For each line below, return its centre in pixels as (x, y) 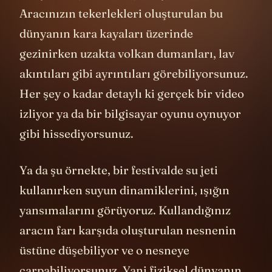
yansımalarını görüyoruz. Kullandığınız (125, 228)
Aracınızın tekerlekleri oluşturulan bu (121, 31)
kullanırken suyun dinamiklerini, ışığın (124, 208)
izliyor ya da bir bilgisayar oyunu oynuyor (130, 131)
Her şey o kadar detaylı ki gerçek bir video (132, 111)
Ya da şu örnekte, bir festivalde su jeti (119, 188)
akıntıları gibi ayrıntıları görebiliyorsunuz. (134, 91)
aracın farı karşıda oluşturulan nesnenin (128, 248)
